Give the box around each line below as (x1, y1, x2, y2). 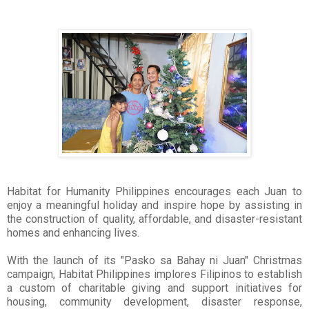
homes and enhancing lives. (7, 226, 139, 240)
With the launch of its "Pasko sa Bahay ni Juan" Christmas (7, 254, 302, 268)
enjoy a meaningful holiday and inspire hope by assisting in (7, 199, 302, 212)
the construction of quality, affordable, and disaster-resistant (7, 212, 302, 226)
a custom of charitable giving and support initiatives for (7, 281, 302, 295)
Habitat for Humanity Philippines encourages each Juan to (7, 185, 302, 199)
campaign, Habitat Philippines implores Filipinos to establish (7, 268, 302, 281)
